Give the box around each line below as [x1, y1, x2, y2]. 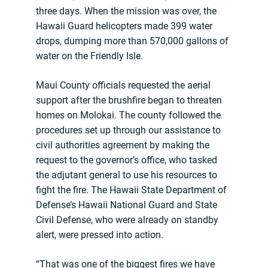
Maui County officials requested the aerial [36, 80, 211, 92]
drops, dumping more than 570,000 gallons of [36, 35, 229, 47]
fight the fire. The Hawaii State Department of [36, 184, 227, 196]
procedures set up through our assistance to [36, 124, 221, 136]
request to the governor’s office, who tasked [36, 154, 217, 166]
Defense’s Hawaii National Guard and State [36, 199, 217, 211]
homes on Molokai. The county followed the [36, 109, 221, 121]
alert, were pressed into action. [36, 229, 163, 241]
